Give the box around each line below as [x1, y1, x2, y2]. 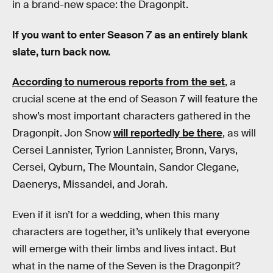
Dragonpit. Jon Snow [12, 127, 113, 140]
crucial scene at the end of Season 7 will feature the [12, 93, 258, 106]
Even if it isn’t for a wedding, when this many [12, 208, 219, 221]
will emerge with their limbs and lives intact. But [12, 242, 236, 255]
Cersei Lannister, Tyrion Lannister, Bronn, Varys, [12, 144, 238, 157]
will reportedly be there [113, 127, 222, 140]
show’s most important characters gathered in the [12, 110, 250, 123]
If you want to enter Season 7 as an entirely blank [12, 28, 247, 41]
